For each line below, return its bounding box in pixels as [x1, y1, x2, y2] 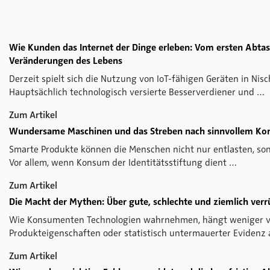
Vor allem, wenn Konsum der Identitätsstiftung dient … [9, 157, 237, 169]
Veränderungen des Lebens [9, 55, 122, 67]
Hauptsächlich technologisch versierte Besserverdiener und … [9, 86, 265, 99]
